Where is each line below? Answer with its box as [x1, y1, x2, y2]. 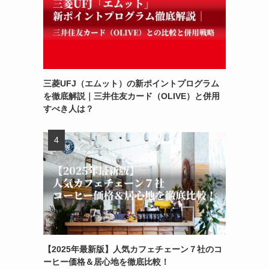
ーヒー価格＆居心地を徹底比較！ [43, 256, 169, 267]
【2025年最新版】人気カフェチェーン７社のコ [43, 244, 222, 254]
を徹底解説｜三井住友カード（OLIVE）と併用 [43, 91, 220, 101]
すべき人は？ [43, 103, 94, 113]
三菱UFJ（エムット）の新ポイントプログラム [43, 78, 219, 88]
